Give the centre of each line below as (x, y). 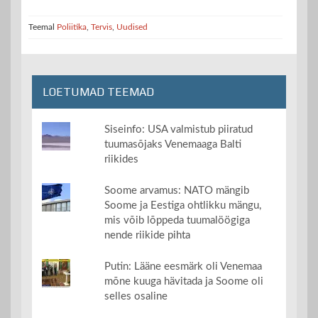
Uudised (132, 27)
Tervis (102, 27)
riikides (121, 159)
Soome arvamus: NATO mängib (176, 190)
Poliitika (72, 27)
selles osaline (136, 296)
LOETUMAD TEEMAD (98, 92)
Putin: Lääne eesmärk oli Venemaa (183, 266)
